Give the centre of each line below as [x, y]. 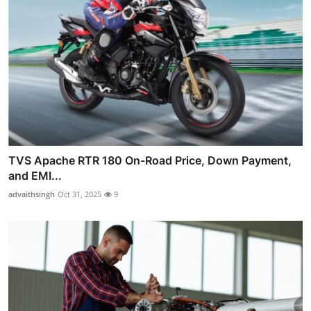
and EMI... [35, 175]
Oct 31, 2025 [79, 194]
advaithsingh [32, 194]
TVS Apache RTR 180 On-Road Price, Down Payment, [150, 160]
